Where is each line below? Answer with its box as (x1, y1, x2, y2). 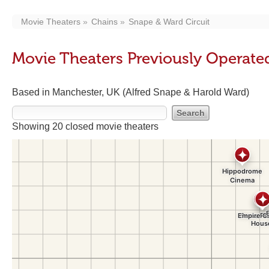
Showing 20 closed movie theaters (12, 121, 159, 131)
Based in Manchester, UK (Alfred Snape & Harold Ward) (12, 87, 249, 97)
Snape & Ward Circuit (128, 17, 210, 26)
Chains (91, 17, 118, 26)
